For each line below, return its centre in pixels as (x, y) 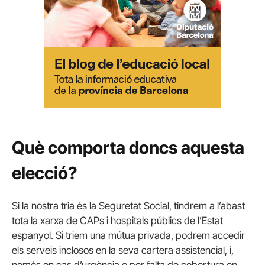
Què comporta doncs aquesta (128, 148)
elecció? (44, 173)
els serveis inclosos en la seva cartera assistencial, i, (123, 251)
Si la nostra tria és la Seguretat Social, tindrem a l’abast (128, 206)
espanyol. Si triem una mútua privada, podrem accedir (128, 236)
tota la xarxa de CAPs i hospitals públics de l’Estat (117, 221)
